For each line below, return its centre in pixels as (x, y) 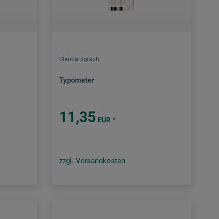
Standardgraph (79, 59)
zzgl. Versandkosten (92, 161)
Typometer (76, 80)
